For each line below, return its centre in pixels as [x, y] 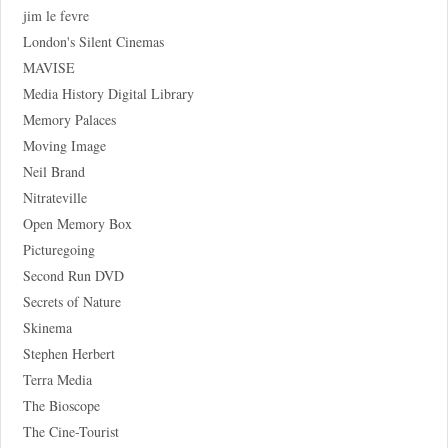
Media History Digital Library [108, 94]
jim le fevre [55, 16]
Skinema [47, 328]
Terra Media [57, 380]
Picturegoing [58, 250]
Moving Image [64, 146]
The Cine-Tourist [70, 432]
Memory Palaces [69, 120]
